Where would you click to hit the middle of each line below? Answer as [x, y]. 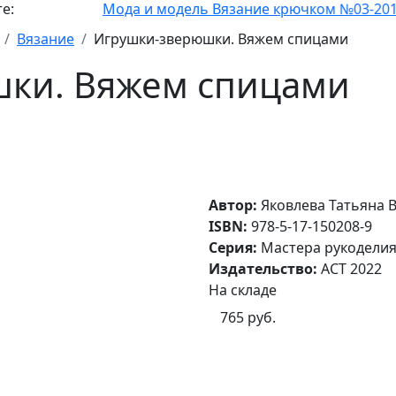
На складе [243, 290]
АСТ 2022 [351, 269]
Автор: [235, 205]
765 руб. [248, 317]
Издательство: [265, 269]
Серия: [235, 247]
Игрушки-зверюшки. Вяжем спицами [221, 39]
